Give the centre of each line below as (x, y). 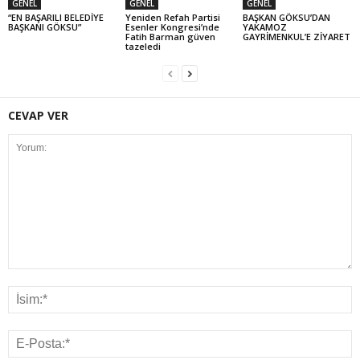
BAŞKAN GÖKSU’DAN (286, 17)
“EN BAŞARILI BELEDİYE (56, 17)
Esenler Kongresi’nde (172, 27)
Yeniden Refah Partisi (172, 17)
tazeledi (143, 46)
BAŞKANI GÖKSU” (45, 27)
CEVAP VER (38, 115)
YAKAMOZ (264, 27)
